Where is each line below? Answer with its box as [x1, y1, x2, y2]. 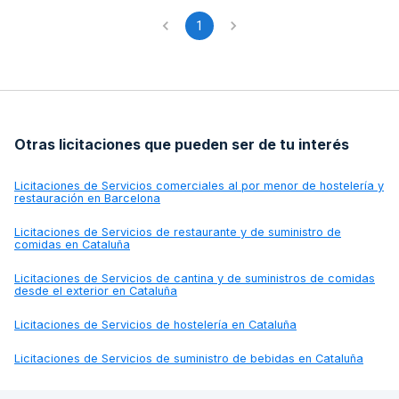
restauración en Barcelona [14, 191, 160, 205]
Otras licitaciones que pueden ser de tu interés [14, 134, 349, 153]
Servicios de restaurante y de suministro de [102, 224, 341, 239]
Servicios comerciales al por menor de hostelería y [102, 178, 384, 192]
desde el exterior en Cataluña [14, 283, 177, 297]
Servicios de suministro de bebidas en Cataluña [102, 351, 363, 365]
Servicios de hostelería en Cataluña [102, 317, 297, 331]
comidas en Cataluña [14, 237, 130, 251]
